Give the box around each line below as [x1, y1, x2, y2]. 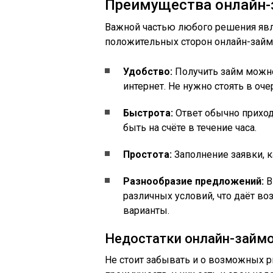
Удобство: [123, 66, 172, 77]
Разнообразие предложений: [123, 175, 264, 187]
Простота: [123, 149, 172, 160]
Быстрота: [123, 107, 173, 119]
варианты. [123, 205, 169, 216]
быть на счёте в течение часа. [123, 122, 257, 133]
